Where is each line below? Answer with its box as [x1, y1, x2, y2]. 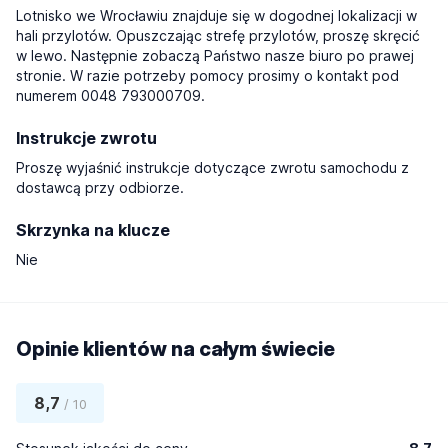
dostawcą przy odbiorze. [16, 179, 184, 196]
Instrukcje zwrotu [16, 128, 157, 148]
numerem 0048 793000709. [16, 87, 205, 104]
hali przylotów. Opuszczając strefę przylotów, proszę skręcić [16, 27, 420, 44]
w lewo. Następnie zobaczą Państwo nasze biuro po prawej [16, 47, 414, 64]
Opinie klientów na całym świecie [16, 337, 335, 361]
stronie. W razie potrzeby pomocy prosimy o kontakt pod [16, 67, 399, 84]
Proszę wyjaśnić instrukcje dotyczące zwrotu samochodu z [16, 159, 409, 176]
